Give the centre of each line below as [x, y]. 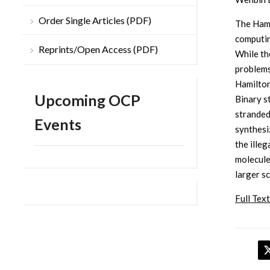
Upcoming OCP [87, 100]
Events [58, 124]
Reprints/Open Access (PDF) [98, 49]
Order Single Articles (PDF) [95, 20]
